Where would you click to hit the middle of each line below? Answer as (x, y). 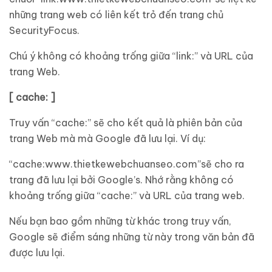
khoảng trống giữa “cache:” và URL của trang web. (127, 195)
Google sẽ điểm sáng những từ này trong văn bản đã (132, 237)
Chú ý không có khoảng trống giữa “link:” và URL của (131, 56)
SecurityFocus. (44, 30)
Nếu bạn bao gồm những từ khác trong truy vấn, (120, 221)
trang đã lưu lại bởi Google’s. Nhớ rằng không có (121, 180)
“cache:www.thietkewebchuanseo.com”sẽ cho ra (127, 164)
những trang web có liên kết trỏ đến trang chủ (116, 15)
